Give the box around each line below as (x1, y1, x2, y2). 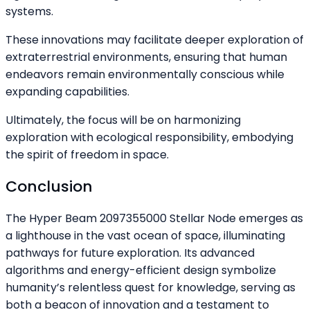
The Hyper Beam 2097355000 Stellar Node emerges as (6, 210, 303, 226)
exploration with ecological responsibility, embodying (6, 129, 293, 146)
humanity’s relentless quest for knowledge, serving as (6, 279, 295, 295)
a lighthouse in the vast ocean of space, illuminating (6, 227, 285, 244)
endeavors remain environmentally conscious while (6, 66, 284, 83)
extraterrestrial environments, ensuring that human (6, 49, 287, 66)
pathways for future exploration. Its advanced (6, 244, 255, 261)
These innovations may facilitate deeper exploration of (6, 32, 304, 48)
